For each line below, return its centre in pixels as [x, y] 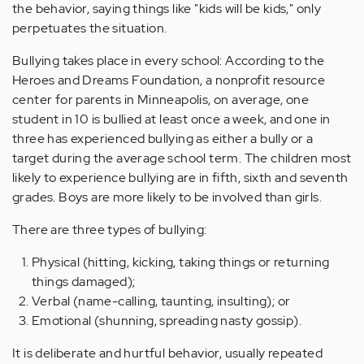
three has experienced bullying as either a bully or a [163, 138]
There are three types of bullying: [110, 229]
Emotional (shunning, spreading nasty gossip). [167, 320]
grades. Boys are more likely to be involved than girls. [167, 197]
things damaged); [84, 281]
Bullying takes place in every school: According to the [169, 60]
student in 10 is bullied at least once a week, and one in [171, 119]
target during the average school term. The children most [182, 158]
